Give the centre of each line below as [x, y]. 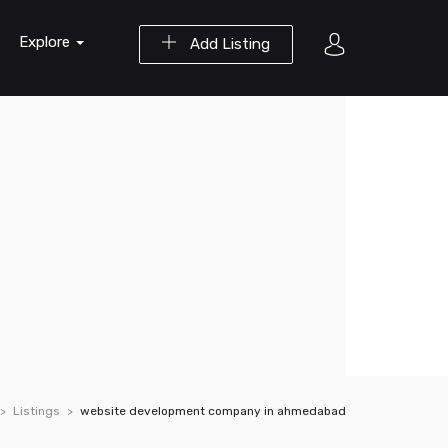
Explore [46, 42]
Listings [36, 411]
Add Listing [228, 44]
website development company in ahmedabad [213, 411]
